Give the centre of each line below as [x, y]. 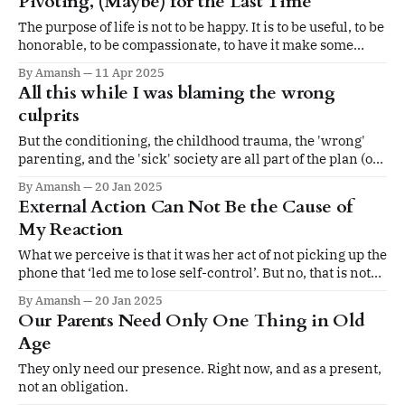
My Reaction [71, 229]
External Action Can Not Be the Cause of [186, 206]
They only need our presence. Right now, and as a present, [200, 368]
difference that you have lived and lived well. [158, 62]
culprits [49, 115]
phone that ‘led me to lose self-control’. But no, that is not [194, 272]
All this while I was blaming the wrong [177, 92]
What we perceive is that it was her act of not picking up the [202, 254]
